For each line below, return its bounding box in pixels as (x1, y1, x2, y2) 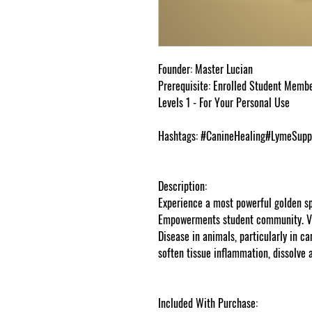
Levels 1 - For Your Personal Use (158, 94, 290, 111)
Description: (158, 178, 207, 195)
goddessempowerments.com (158, 261, 272, 279)
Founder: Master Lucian (158, 61, 253, 78)
